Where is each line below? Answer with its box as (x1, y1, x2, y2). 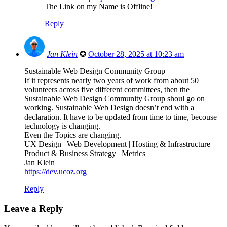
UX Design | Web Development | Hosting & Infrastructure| (24, 140, 212, 149)
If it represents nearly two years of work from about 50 (24, 76, 199, 85)
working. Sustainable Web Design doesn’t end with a (24, 103, 194, 112)
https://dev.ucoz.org (24, 167, 87, 176)
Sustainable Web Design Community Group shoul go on (24, 94, 205, 103)
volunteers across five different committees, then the (24, 85, 190, 94)
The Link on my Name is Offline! (45, 2, 153, 11)
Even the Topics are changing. (24, 131, 121, 140)
